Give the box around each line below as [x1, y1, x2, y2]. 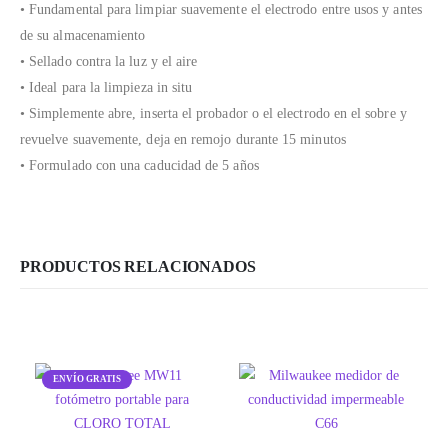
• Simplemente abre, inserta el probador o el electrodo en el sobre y [20, 106, 407, 122]
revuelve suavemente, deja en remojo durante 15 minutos [20, 132, 346, 148]
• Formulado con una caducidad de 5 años [20, 158, 259, 174]
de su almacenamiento [20, 28, 146, 44]
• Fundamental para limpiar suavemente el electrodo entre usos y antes [20, 2, 422, 18]
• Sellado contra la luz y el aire [20, 54, 198, 70]
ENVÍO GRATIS [53, 374, 122, 385]
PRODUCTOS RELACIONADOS [20, 257, 256, 275]
